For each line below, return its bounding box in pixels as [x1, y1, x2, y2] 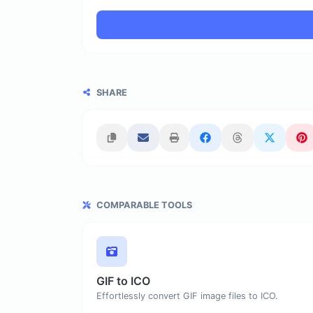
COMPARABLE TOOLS [94, 200, 192, 211]
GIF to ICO [96, 274, 150, 289]
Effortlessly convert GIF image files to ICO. [96, 291, 278, 302]
